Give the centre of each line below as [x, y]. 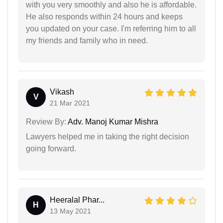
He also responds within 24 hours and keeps [104, 17]
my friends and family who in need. [87, 41]
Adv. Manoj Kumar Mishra [112, 122]
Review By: [46, 122]
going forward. [51, 149]
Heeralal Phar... [77, 200]
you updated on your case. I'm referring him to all [111, 29]
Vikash [62, 92]
